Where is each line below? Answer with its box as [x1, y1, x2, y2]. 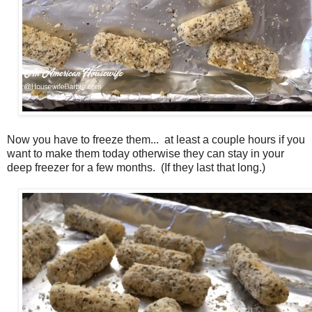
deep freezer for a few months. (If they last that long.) [7, 162, 265, 174]
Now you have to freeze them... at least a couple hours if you [7, 134, 305, 146]
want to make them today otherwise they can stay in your [7, 148, 284, 160]
